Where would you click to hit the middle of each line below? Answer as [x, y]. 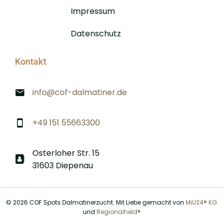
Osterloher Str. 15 [66, 153]
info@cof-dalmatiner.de [80, 92]
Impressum [93, 11]
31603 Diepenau [63, 166]
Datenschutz [96, 34]
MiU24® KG [201, 202]
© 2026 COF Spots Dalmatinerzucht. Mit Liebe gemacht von [96, 202]
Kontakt [31, 61]
